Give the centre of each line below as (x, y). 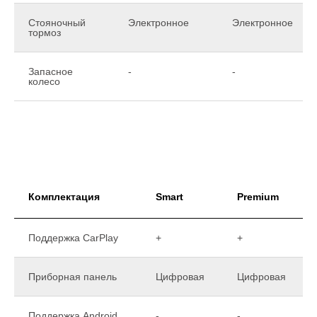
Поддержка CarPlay (73, 237)
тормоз (45, 32)
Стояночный (57, 22)
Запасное (51, 71)
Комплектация (64, 196)
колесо (44, 81)
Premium (258, 196)
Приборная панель (73, 276)
